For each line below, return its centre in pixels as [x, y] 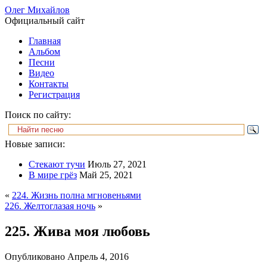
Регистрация [54, 94]
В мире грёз [53, 175]
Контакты [49, 84]
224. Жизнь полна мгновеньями [77, 195]
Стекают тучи [57, 164]
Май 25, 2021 [106, 175]
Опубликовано [35, 256]
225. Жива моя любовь [77, 231]
